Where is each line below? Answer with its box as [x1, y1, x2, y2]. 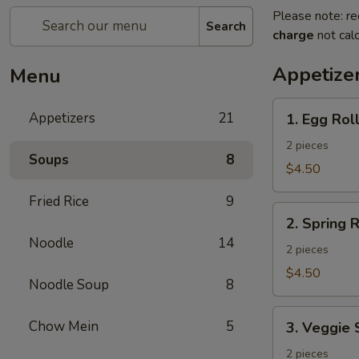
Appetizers [29, 109, 95, 127]
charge [272, 26, 314, 44]
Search [206, 18, 246, 34]
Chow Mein [29, 317, 99, 336]
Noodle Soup [29, 276, 109, 294]
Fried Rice [29, 192, 89, 211]
